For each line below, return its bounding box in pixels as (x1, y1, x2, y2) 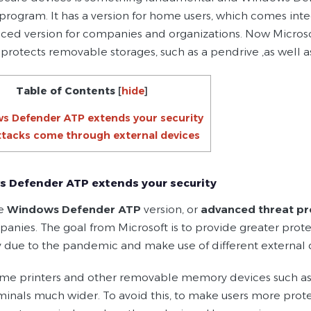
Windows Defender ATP (7, 203, 141, 217)
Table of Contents (15, 84, 115, 97)
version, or (141, 203, 201, 217)
